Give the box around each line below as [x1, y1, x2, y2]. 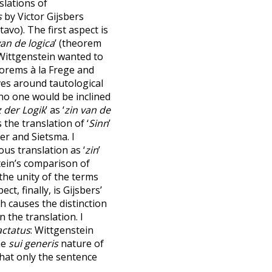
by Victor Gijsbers [2, 10, 84, 23]
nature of [58, 237, 104, 250]
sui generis [8, 237, 58, 250]
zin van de [64, 103, 110, 117]
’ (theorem [55, 36, 101, 50]
